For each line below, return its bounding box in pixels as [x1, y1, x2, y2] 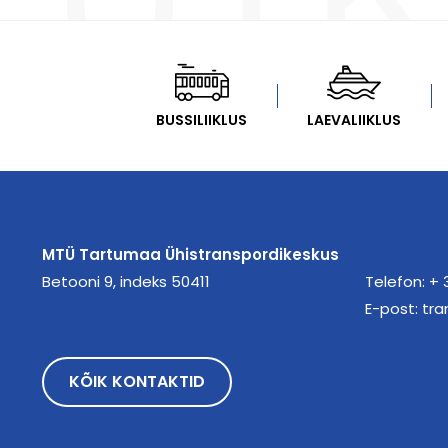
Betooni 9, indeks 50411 [42, 271, 210, 292]
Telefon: [364, 271, 429, 292]
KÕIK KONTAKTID [69, 370, 205, 393]
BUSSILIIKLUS [156, 110, 247, 130]
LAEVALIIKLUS [307, 110, 401, 130]
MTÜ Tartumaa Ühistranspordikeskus [42, 244, 339, 265]
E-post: [364, 298, 422, 319]
